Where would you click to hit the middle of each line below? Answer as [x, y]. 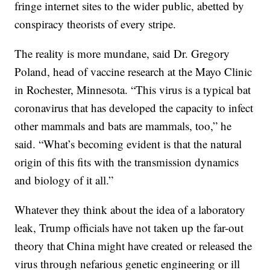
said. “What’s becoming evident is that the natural [128, 144]
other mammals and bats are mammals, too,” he [123, 126]
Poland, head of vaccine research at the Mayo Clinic [133, 72]
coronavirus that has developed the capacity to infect [134, 108]
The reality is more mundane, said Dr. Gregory [122, 54]
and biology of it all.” [64, 180]
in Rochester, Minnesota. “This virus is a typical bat [133, 90]
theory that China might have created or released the [133, 246]
